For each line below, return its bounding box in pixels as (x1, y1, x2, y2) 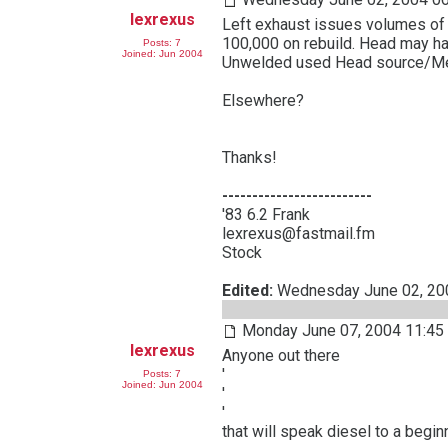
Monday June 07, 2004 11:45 (242, 321, 444, 340)
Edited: (222, 281, 273, 300)
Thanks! (222, 148, 277, 167)
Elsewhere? (222, 91, 304, 110)
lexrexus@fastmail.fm (222, 224, 375, 243)
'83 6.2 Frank (222, 205, 310, 224)
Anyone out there (222, 346, 340, 365)
